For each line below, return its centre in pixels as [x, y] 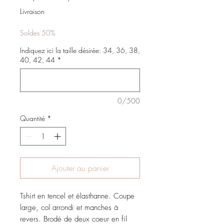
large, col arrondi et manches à [69, 208]
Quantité [32, 118]
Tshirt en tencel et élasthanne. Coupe [77, 196]
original [67, 8]
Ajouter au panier [80, 168]
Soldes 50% [37, 33]
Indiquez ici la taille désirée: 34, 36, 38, [80, 50]
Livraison [32, 11]
